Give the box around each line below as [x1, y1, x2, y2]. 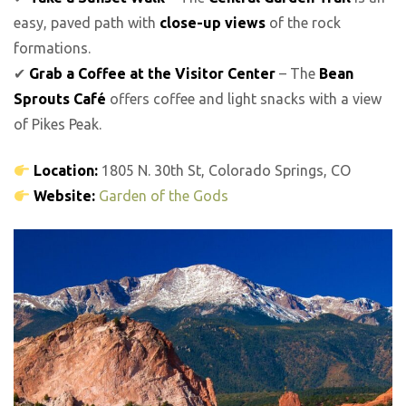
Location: [34, 161, 99, 179]
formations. [14, 40, 91, 57]
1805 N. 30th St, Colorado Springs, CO [98, 161, 352, 179]
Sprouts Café [14, 91, 106, 108]
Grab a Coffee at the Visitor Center [29, 65, 275, 82]
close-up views [159, 14, 266, 32]
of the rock [266, 14, 341, 32]
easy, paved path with [14, 14, 159, 32]
